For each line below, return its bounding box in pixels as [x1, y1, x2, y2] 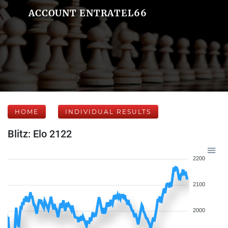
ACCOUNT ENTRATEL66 [28, 7, 147, 19]
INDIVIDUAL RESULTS [65, 108, 151, 116]
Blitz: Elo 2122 [8, 128, 72, 140]
